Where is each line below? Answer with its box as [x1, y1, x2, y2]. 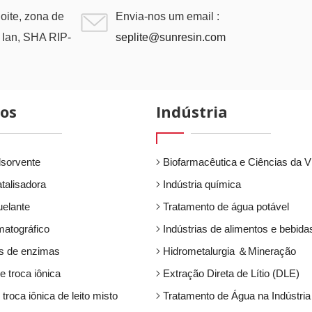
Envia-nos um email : [116, 10, 219, 22]
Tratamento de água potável [163, 201, 289, 212]
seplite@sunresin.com [116, 31, 226, 43]
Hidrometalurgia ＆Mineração [163, 245, 296, 257]
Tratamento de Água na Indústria [163, 290, 311, 302]
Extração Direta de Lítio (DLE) [163, 267, 299, 279]
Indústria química [163, 178, 241, 190]
